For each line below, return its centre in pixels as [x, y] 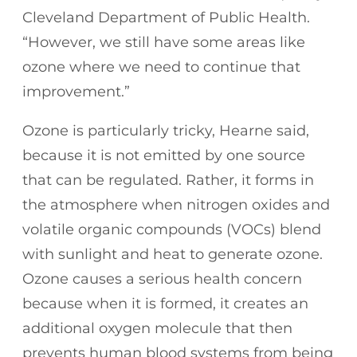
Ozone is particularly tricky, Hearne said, [166, 130]
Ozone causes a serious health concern [162, 279]
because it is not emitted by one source [164, 155]
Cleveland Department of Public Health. [166, 17]
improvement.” [76, 91]
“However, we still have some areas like [164, 42]
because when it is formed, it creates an [165, 303]
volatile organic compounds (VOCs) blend [172, 229]
